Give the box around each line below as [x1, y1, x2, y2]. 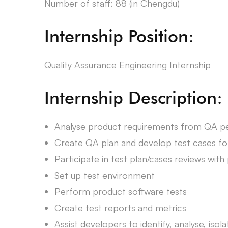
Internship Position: [44, 25, 194, 46]
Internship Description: [44, 87, 222, 108]
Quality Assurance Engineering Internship [44, 59, 211, 70]
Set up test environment [54, 169, 155, 181]
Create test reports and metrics [54, 202, 186, 213]
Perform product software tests [54, 186, 187, 197]
